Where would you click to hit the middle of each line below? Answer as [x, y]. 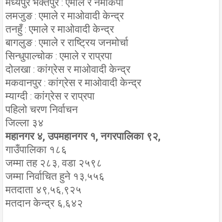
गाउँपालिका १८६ [36, 149]
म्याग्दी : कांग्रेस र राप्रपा [50, 96]
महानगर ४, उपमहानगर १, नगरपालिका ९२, [83, 136]
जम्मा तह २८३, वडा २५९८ [54, 163]
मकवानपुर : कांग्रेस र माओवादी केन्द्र [73, 83]
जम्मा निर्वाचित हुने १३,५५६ [55, 176]
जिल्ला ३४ [25, 123]
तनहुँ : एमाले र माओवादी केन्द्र [60, 29]
